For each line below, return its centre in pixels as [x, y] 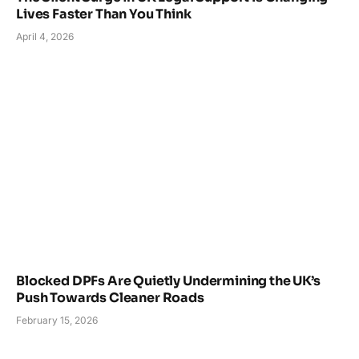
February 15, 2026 [57, 321]
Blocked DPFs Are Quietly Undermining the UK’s [168, 281]
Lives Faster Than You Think [104, 14]
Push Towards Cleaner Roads [110, 298]
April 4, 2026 [45, 37]
